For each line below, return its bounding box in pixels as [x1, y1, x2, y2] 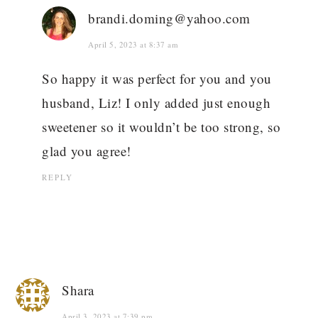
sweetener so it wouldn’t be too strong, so [42, 118, 281, 136]
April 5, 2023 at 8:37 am [88, 39, 179, 50]
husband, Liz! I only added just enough [42, 94, 271, 112]
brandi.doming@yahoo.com [88, 9, 251, 28]
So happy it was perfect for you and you [42, 70, 272, 88]
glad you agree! [42, 142, 131, 160]
